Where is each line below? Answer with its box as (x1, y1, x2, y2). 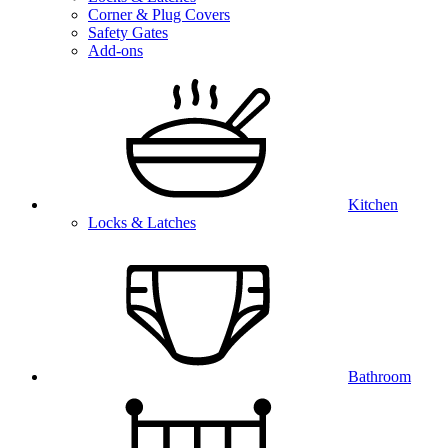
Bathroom (348, 368, 411, 385)
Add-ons (88, 42, 143, 59)
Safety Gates (88, 24, 168, 41)
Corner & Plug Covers (88, 6, 230, 23)
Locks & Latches (88, 214, 196, 231)
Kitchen (348, 196, 398, 213)
